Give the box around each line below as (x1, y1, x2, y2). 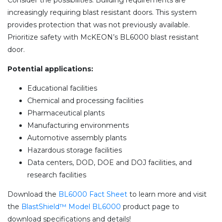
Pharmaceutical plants (27, 109, 105, 118)
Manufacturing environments (27, 121, 129, 130)
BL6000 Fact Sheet (58, 190, 127, 199)
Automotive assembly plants (27, 133, 126, 143)
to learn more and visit (127, 190, 207, 199)
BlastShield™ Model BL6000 (21, 202, 121, 212)
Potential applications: (7, 64, 93, 74)
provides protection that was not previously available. (7, 20, 190, 30)
